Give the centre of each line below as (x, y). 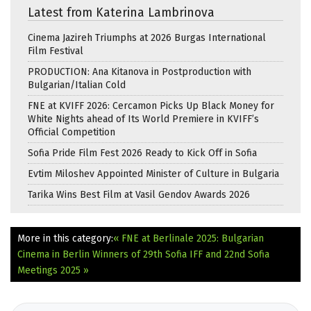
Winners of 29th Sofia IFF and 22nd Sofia (181, 254)
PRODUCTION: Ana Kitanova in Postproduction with (140, 72)
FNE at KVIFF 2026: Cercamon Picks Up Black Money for (151, 106)
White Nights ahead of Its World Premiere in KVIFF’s (143, 119)
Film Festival (56, 51)
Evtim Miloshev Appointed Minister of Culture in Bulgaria (153, 174)
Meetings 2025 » (53, 270)
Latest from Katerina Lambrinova (121, 12)
